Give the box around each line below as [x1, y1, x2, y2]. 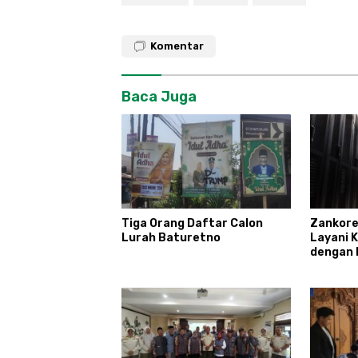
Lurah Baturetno [121, 231, 221, 245]
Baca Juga [121, 87, 197, 105]
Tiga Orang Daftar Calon [121, 217, 263, 231]
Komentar [150, 39, 204, 52]
